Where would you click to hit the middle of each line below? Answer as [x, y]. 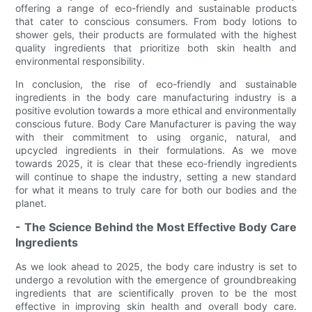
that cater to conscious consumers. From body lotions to [156, 21]
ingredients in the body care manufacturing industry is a [156, 97]
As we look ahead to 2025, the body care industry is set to [156, 266]
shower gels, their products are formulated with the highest [156, 34]
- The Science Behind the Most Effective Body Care [156, 227]
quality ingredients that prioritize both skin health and [156, 47]
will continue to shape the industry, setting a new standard [156, 176]
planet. [31, 203]
